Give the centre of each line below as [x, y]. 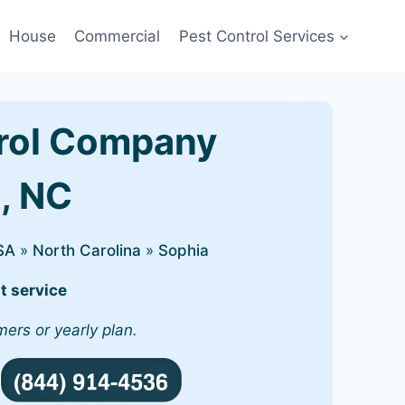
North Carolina [87, 250]
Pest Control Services [256, 36]
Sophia [184, 250]
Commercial [118, 36]
